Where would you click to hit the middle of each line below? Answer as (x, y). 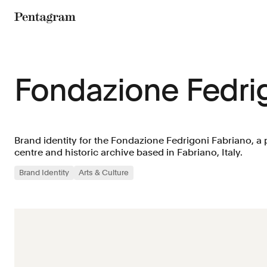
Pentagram (43, 32)
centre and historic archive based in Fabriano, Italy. (128, 152)
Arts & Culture (104, 173)
